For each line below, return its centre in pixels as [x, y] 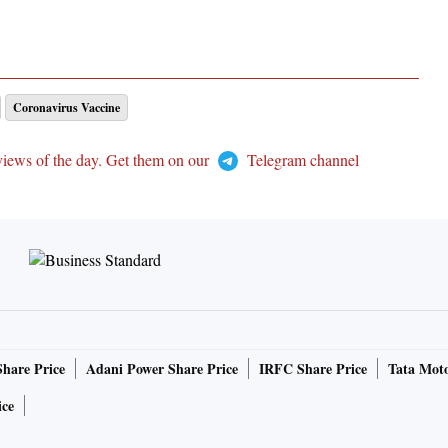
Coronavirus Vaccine [66, 108]
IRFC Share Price [313, 369]
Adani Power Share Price [162, 369]
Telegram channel [300, 160]
